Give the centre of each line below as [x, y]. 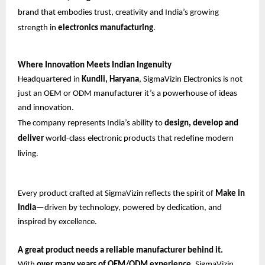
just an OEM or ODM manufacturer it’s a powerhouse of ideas [127, 94]
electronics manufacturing [106, 28]
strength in [38, 28]
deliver [31, 139]
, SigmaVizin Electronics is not [191, 80]
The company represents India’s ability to [91, 124]
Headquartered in [50, 80]
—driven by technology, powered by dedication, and [129, 208]
